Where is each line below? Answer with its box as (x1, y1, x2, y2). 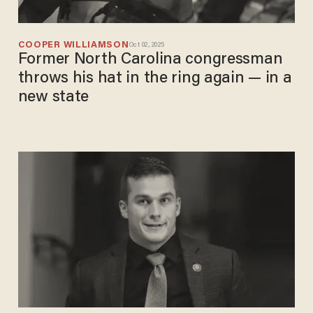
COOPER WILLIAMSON (17, 41, 129, 50)
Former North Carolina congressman (17, 52, 283, 68)
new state (17, 89, 89, 106)
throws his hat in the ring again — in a (17, 71, 292, 87)
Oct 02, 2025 (129, 41, 165, 49)
